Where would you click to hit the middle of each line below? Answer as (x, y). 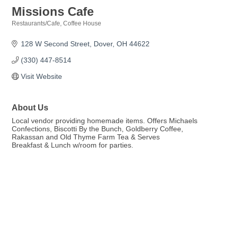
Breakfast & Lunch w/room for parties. (73, 145)
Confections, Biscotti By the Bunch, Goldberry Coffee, (97, 129)
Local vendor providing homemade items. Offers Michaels (105, 121)
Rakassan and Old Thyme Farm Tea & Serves (86, 137)
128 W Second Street (55, 44)
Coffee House (82, 23)
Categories (27, 30)
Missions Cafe (53, 11)
